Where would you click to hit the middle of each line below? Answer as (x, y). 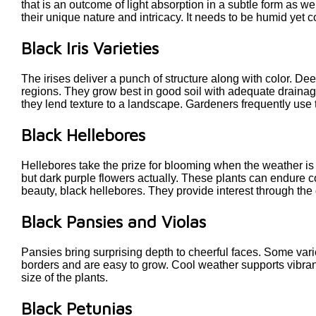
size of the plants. (65, 277)
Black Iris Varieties (90, 48)
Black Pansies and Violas (114, 221)
